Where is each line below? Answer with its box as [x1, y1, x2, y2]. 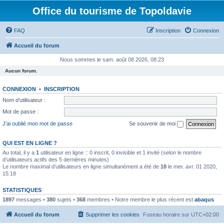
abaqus [194, 196, 214, 202]
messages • [14, 196, 46, 202]
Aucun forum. [5, 68, 37, 73]
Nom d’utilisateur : [2, 96, 45, 103]
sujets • [55, 196, 76, 202]
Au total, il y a [2, 149, 36, 155]
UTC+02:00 [191, 211, 219, 217]
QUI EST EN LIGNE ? [2, 139, 57, 146]
